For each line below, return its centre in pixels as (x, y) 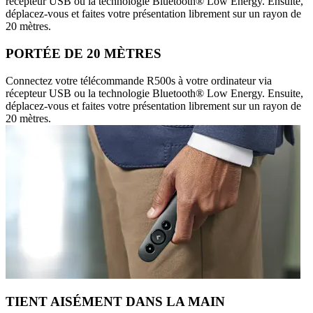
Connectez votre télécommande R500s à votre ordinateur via (139, 80)
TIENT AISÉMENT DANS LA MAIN (115, 302)
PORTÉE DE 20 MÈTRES (83, 53)
